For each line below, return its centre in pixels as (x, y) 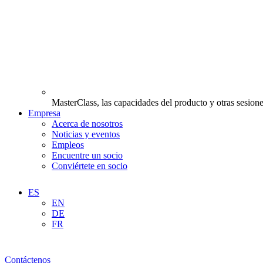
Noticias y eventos (86, 134)
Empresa (44, 113)
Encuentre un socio (87, 156)
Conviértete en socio (90, 166)
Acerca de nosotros (87, 124)
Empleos (68, 145)
